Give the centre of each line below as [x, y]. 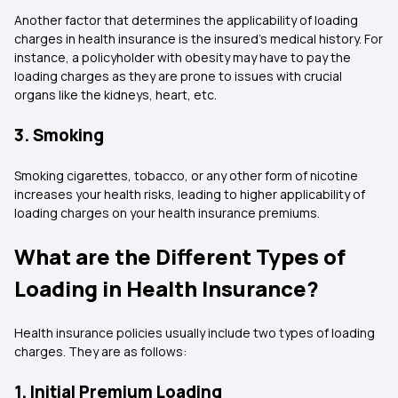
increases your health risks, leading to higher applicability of [190, 194]
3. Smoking [59, 135]
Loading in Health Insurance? [167, 288]
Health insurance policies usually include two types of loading [195, 333]
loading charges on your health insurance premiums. [167, 213]
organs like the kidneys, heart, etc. [115, 95]
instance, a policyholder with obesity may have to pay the [183, 57]
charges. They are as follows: [100, 351]
